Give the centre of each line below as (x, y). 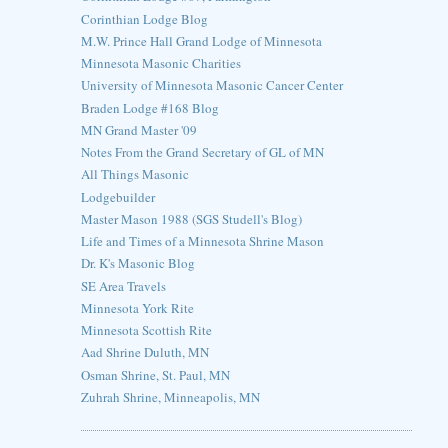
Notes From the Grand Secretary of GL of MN (202, 152)
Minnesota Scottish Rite (146, 330)
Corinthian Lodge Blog (144, 18)
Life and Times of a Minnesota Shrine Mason (202, 241)
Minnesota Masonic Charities (160, 63)
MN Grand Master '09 (138, 129)
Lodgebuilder (117, 196)
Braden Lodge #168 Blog (149, 107)
